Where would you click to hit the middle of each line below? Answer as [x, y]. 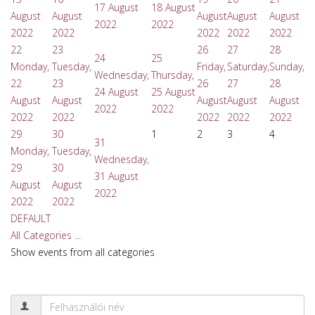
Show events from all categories [83, 252]
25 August [173, 92]
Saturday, [248, 66]
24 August [116, 92]
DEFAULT [31, 218]
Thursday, [173, 75]
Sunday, [287, 66]
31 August [116, 176]
